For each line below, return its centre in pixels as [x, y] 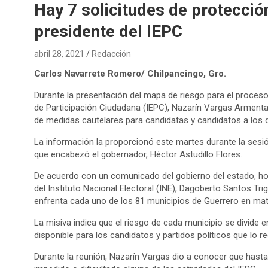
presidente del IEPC [108, 31]
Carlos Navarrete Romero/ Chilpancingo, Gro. [131, 73]
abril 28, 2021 [59, 54]
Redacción [111, 54]
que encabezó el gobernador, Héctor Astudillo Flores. [138, 154]
